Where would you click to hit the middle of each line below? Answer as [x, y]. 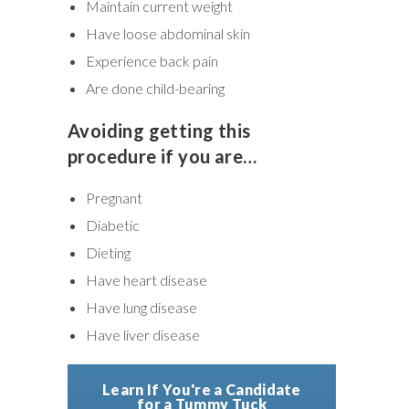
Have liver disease [143, 334]
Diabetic [113, 225]
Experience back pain [152, 60]
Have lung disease [142, 307]
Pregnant [114, 197]
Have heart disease [147, 279]
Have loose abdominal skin [168, 33]
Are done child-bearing [155, 88]
